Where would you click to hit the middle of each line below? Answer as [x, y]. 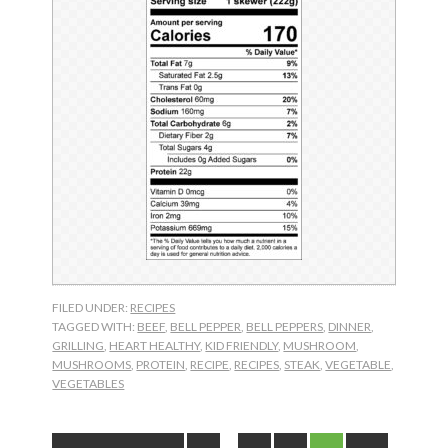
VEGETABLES [88, 384]
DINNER [350, 327]
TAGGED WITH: [95, 327]
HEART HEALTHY [155, 346]
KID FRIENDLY [242, 346]
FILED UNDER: [91, 308]
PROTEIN [161, 365]
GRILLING [78, 346]
